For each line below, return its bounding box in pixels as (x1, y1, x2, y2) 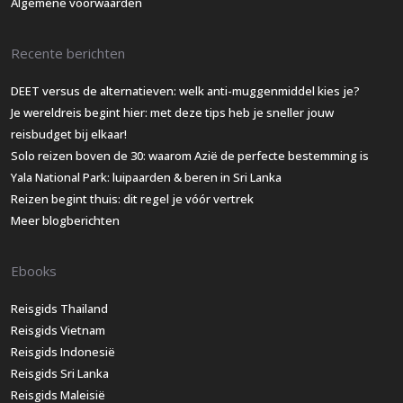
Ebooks (11, 262, 57, 281)
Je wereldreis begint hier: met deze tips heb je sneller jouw (11, 104, 334, 121)
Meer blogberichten (11, 212, 120, 229)
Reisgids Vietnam (11, 322, 105, 339)
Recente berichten (11, 44, 125, 63)
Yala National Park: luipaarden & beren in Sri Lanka (11, 169, 282, 186)
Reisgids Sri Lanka (11, 365, 109, 382)
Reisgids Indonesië (11, 344, 115, 361)
